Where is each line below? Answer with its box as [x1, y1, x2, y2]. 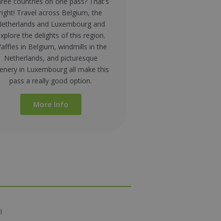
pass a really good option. [9, 75, 92, 85]
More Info [33, 99, 69, 109]
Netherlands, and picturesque [3, 53, 98, 63]
